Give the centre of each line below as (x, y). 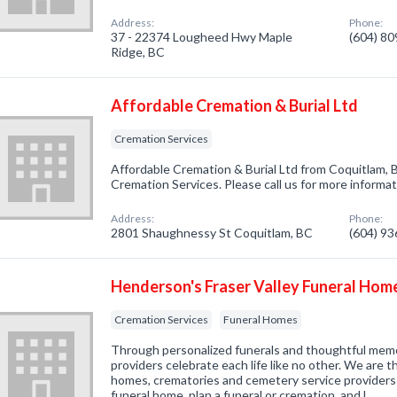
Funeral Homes (261, 319)
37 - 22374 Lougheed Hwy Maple (202, 37)
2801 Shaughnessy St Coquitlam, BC (212, 233)
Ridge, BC (138, 52)
